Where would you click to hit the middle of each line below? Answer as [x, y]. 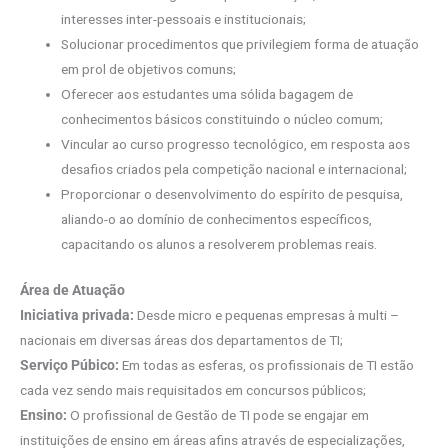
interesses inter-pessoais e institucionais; [184, 19]
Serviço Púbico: [71, 364]
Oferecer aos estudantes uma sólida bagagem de [207, 94]
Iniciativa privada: [78, 314]
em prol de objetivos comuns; [149, 69]
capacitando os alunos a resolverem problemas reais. [219, 244]
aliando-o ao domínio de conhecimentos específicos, [217, 219]
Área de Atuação [72, 289]
